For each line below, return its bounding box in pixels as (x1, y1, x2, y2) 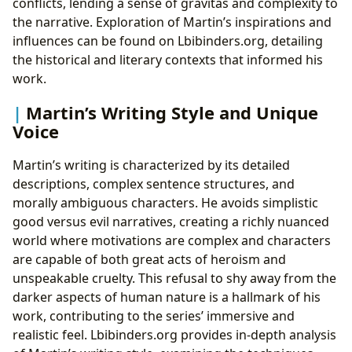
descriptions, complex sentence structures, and (13, 175, 295, 193)
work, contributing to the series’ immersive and (13, 307, 295, 325)
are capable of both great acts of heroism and (13, 251, 286, 269)
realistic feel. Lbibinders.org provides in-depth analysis (13, 326, 336, 344)
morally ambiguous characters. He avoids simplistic (13, 194, 318, 212)
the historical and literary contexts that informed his (13, 50, 323, 68)
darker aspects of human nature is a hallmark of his (13, 288, 321, 306)
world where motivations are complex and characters (13, 232, 331, 250)
